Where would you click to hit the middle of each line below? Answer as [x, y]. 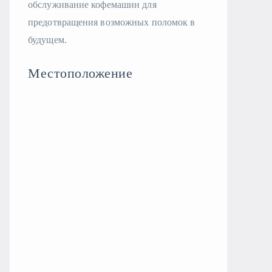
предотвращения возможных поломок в [112, 22]
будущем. [47, 40]
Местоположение [80, 73]
